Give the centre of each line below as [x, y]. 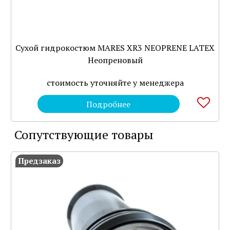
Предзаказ [39, 161]
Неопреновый [115, 60]
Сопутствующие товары [84, 135]
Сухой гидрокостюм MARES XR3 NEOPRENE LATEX [115, 47]
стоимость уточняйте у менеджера [115, 82]
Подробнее [109, 104]
